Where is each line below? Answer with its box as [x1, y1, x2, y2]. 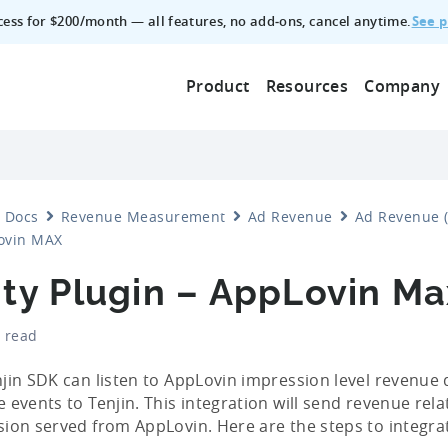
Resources [265, 74, 349, 97]
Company [364, 74, 440, 97]
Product [185, 74, 250, 97]
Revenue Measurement [60, 206, 226, 226]
